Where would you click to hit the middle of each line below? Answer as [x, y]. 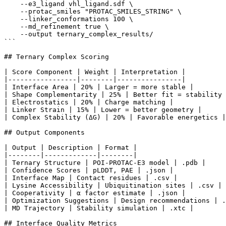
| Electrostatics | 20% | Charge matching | [89, 102]
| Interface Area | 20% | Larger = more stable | [99, 87]
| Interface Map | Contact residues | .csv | [91, 178]
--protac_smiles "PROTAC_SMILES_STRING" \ [93, 12]
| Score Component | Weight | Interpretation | [95, 72]
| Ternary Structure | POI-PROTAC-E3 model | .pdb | [105, 163]
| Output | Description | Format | [71, 148]
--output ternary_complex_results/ [79, 34]
